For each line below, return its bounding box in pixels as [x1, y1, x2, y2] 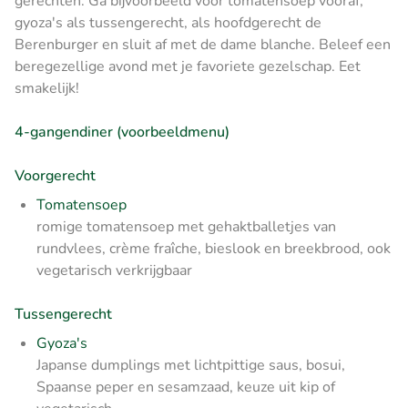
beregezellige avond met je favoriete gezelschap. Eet [15, 56, 361, 76]
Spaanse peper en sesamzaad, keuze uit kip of [36, 376, 335, 397]
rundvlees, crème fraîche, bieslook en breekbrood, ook [36, 238, 391, 259]
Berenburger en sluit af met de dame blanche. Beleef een [15, 34, 391, 55]
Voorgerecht [15, 165, 96, 186]
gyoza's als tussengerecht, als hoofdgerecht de [15, 12, 321, 33]
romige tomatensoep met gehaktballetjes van [36, 216, 336, 237]
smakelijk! [15, 77, 79, 98]
